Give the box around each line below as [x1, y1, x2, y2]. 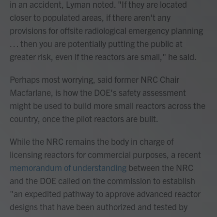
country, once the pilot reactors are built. [10, 113, 158, 124]
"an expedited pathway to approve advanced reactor [10, 188, 201, 200]
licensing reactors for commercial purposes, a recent [10, 149, 201, 160]
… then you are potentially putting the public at [10, 38, 183, 49]
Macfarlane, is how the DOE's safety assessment [10, 87, 186, 98]
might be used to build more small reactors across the [10, 100, 205, 111]
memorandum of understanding [10, 162, 126, 173]
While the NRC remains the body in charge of [10, 136, 173, 147]
